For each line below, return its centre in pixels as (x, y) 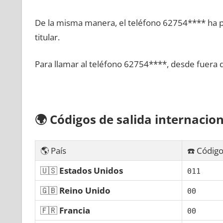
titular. (47, 37)
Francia (74, 210)
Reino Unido (85, 190)
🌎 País (53, 150)
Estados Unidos (91, 170)
